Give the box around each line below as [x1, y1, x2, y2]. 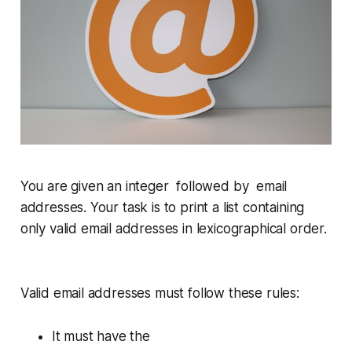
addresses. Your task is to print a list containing [20, 200, 305, 216]
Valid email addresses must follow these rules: [20, 285, 299, 302]
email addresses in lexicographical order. [77, 221, 327, 237]
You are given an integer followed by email [20, 178, 288, 195]
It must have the [51, 328, 150, 345]
